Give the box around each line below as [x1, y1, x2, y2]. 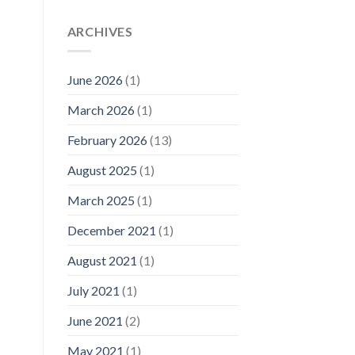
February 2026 [67, 132, 147, 147]
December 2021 [67, 222, 156, 238]
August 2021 [67, 252, 137, 268]
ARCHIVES [67, 24, 133, 40]
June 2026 [67, 71, 123, 87]
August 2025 [67, 162, 137, 177]
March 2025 [67, 192, 135, 208]
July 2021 [67, 282, 120, 298]
